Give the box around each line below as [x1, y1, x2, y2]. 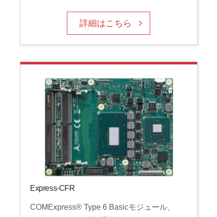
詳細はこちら [79, 18, 132, 28]
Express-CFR [30, 184, 75, 193]
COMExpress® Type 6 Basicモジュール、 [30, 203, 175, 212]
